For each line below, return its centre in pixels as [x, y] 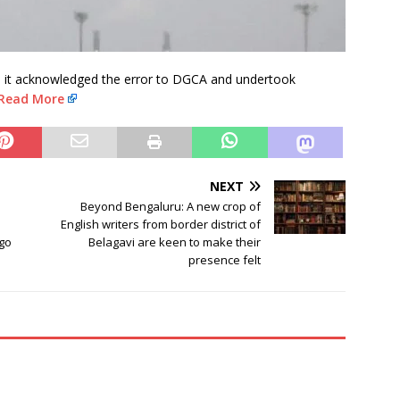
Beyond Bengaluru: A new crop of [171, 207]
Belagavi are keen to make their [175, 242]
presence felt [225, 260]
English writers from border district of [161, 225]
